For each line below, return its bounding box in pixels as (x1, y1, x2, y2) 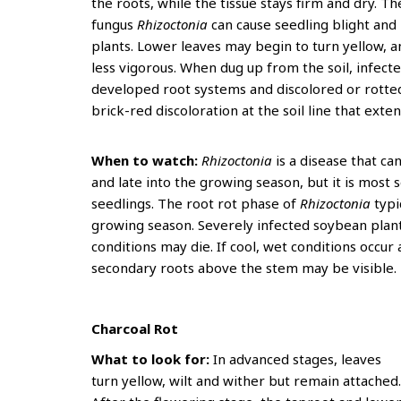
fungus (91, 15, 137, 33)
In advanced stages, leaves (213, 350, 381, 368)
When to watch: (91, 151, 201, 169)
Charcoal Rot (91, 320, 182, 337)
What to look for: (91, 350, 213, 368)
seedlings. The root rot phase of (91, 194, 300, 212)
